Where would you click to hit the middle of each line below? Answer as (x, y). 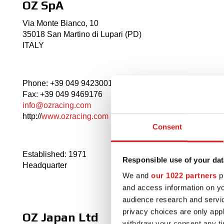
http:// (32, 116)
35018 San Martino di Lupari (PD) (82, 34)
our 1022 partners (184, 175)
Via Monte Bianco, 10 (60, 23)
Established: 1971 (54, 154)
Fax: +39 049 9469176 (62, 94)
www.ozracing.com (75, 116)
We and (136, 175)
